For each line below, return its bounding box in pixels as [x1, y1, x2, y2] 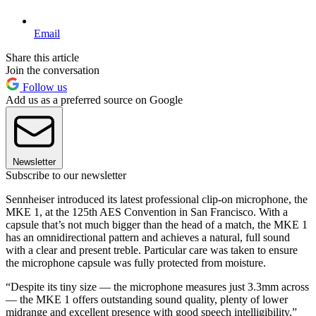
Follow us [20, 80, 67, 93]
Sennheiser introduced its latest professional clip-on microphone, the [6, 193, 308, 205]
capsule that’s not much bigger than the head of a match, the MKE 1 [6, 218, 308, 231]
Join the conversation [6, 63, 99, 76]
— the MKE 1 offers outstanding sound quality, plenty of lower [6, 293, 288, 305]
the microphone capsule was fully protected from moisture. [6, 256, 266, 269]
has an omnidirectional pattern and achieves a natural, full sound [6, 231, 290, 243]
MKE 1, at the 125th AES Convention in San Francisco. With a [6, 205, 288, 218]
